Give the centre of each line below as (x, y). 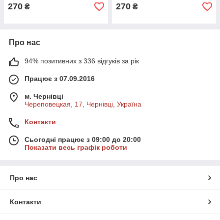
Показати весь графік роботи (76, 147)
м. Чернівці (44, 96)
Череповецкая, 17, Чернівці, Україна (83, 104)
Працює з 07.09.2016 (60, 79)
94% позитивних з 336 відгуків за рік (82, 61)
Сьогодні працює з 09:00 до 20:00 (83, 139)
